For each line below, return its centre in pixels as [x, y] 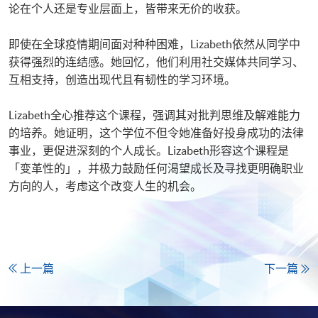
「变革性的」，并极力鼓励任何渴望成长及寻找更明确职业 [156, 168]
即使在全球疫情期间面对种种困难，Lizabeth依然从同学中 [154, 44]
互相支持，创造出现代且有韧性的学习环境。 [122, 79]
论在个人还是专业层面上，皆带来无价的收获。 [128, 8]
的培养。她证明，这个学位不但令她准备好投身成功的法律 [156, 132]
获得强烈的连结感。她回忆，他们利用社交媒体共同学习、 [156, 61]
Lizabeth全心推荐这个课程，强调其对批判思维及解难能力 [154, 115]
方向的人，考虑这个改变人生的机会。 [105, 186]
